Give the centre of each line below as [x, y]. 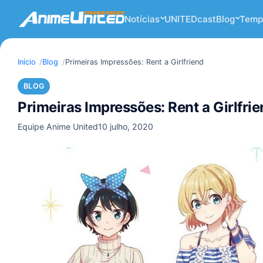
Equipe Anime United [58, 126]
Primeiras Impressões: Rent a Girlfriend [134, 62]
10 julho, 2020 [126, 126]
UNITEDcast [190, 19]
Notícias [142, 19]
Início [27, 62]
